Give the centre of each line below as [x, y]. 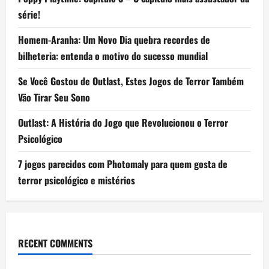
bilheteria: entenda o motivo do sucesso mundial [113, 56]
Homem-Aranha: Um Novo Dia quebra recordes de [114, 39]
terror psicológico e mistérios [77, 180]
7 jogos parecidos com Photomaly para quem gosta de [123, 164]
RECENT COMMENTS [55, 243]
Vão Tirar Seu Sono [54, 97]
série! [29, 14]
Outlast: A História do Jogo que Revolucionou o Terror [123, 122]
